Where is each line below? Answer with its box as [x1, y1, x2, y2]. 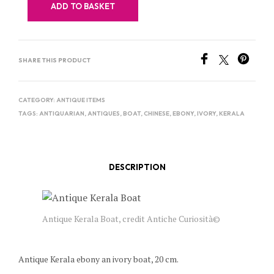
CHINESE [144, 109, 169, 118]
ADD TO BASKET [51, 1, 115, 12]
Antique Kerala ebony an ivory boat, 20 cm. [18, 253, 179, 265]
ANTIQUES [87, 109, 120, 118]
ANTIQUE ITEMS [56, 96, 105, 105]
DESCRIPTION [108, 161, 166, 172]
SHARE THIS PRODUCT [18, 56, 91, 65]
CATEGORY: [18, 96, 56, 105]
